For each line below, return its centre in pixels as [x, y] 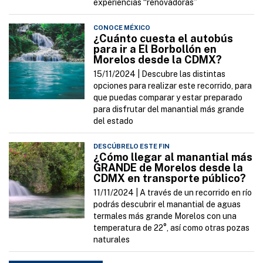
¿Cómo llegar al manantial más [173, 157]
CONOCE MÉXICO [122, 28]
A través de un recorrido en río [196, 193]
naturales [112, 240]
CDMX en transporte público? [170, 178]
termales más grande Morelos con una [165, 216]
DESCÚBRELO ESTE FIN [132, 146]
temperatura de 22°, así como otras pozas [172, 228]
